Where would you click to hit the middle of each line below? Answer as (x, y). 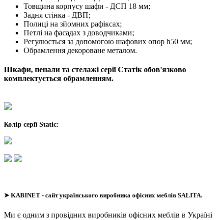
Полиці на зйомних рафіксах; (73, 24)
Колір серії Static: (31, 125)
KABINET (26, 195)
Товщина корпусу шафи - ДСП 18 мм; (87, 6)
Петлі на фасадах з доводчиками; (79, 32)
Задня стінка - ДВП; (57, 15)
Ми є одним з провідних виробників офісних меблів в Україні (108, 215)
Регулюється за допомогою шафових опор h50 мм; (108, 41)
